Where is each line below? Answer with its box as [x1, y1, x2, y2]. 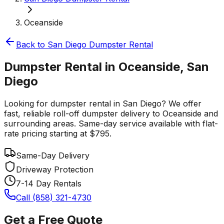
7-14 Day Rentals [16, 178, 81, 188]
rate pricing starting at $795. [4, 128, 111, 138]
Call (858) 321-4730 [16, 192, 91, 202]
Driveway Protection [16, 164, 93, 174]
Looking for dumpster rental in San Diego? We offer [4, 98, 201, 108]
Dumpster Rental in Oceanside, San [4, 59, 209, 74]
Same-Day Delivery [16, 150, 89, 160]
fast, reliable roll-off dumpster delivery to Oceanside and [4, 108, 218, 118]
